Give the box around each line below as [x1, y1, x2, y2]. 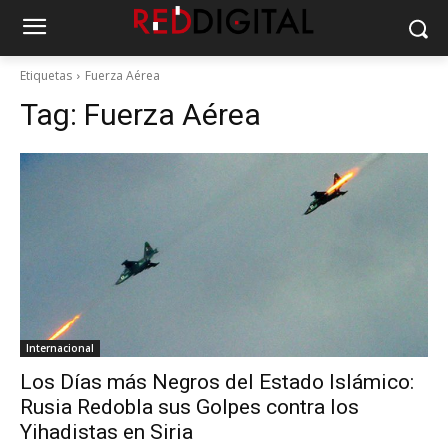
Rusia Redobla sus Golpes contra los [20, 395, 359, 419]
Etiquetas [20, 67, 72, 84]
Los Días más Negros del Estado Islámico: [20, 370, 414, 394]
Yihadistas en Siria [20, 420, 193, 444]
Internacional [26, 341, 94, 355]
